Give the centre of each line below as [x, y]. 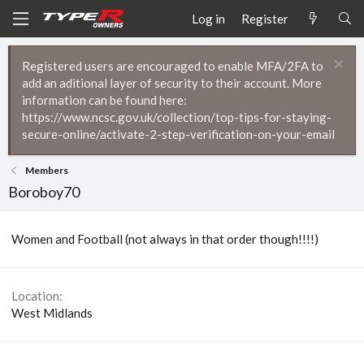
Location [35, 296]
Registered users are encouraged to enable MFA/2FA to [173, 66]
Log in [209, 18]
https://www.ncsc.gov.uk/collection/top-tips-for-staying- [177, 117]
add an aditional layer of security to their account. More [172, 83]
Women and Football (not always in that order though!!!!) [165, 239]
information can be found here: [104, 100]
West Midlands [52, 313]
